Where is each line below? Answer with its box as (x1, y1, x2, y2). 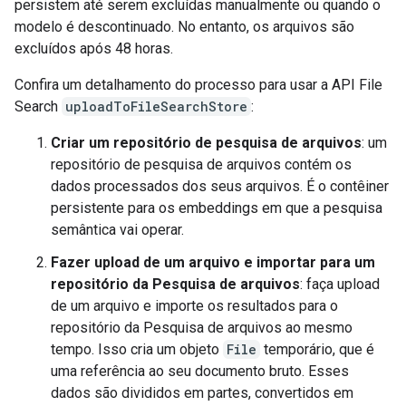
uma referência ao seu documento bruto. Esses (51, 362, 349, 380)
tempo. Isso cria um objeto (51, 341, 223, 358)
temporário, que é (260, 341, 374, 358)
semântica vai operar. (51, 221, 184, 238)
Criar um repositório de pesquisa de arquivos (51, 134, 362, 151)
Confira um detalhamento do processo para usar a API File (14, 76, 382, 93)
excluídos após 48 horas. (14, 40, 173, 57)
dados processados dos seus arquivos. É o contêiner (51, 178, 389, 195)
